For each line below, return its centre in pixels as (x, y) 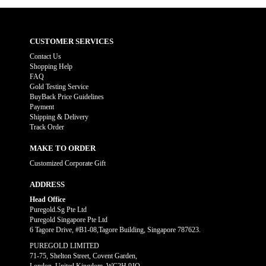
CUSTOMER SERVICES (72, 41)
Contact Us (45, 56)
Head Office (47, 199)
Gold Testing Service (59, 87)
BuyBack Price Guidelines (67, 97)
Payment (42, 107)
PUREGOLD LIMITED (64, 246)
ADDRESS (47, 184)
